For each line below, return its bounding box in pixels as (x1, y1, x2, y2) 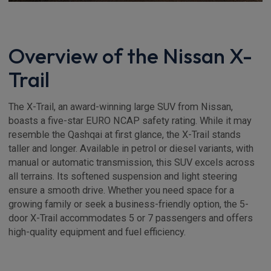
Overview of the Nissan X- (8, 42, 252, 70)
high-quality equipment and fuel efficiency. (8, 226, 186, 238)
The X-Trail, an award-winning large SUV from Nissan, (8, 101, 233, 113)
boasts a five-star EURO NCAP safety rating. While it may (8, 115, 252, 127)
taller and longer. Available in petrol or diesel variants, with (8, 143, 253, 155)
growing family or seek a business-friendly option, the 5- (8, 198, 249, 211)
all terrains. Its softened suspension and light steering (8, 171, 237, 183)
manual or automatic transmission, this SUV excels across (8, 157, 255, 169)
